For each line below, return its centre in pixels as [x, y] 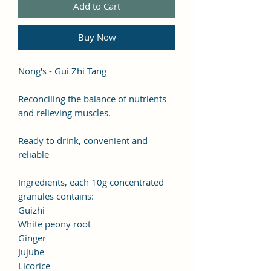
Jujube [31, 251]
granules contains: [56, 196]
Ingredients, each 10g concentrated [91, 182]
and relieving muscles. [64, 112]
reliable [34, 154]
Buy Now [97, 37]
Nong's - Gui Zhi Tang [62, 70]
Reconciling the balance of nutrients [92, 98]
